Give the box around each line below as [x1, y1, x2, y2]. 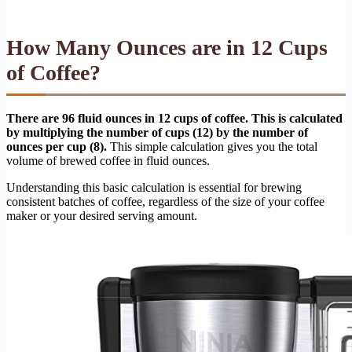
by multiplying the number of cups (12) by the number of [6, 126, 308, 140]
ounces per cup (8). [6, 140, 107, 154]
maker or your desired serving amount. [6, 209, 197, 223]
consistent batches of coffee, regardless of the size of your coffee [6, 195, 324, 209]
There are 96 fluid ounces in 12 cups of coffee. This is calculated [6, 112, 343, 126]
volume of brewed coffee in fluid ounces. [6, 154, 210, 168]
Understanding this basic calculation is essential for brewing [6, 181, 302, 195]
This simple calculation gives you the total [107, 140, 317, 154]
